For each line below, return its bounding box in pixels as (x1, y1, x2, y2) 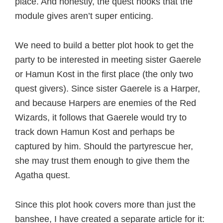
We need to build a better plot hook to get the (15, 40, 194, 50)
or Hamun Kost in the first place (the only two (15, 69, 193, 79)
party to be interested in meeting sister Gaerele (15, 55, 201, 65)
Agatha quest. (15, 170, 70, 180)
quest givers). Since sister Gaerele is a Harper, (15, 84, 200, 94)
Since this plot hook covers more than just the (15, 200, 196, 210)
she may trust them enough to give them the (15, 156, 190, 166)
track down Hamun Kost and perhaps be (15, 127, 175, 137)
